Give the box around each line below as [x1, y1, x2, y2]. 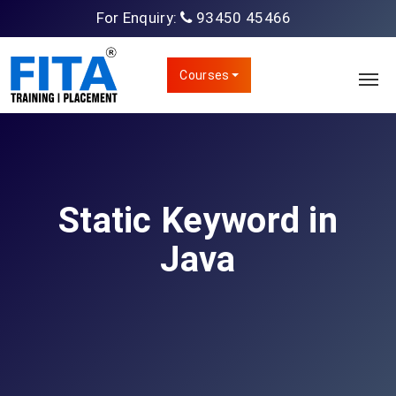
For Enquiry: [95, 9, 181, 27]
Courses [179, 68, 230, 82]
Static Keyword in [57, 200, 339, 241]
